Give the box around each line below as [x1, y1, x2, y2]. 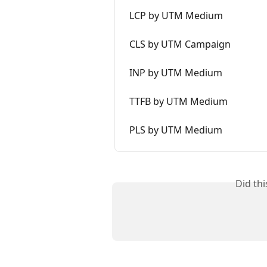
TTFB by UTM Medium [129, 94, 228, 108]
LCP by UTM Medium [129, 8, 223, 22]
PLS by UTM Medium [129, 123, 222, 136]
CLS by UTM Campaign [129, 37, 231, 51]
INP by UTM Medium [129, 66, 222, 79]
